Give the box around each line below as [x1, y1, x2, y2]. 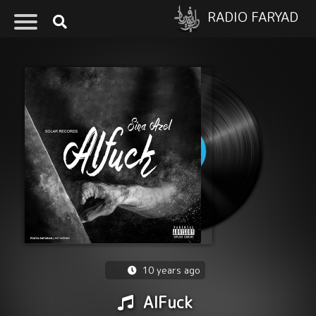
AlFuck [139, 291, 193, 313]
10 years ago [140, 264, 200, 276]
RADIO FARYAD [207, 6, 298, 26]
